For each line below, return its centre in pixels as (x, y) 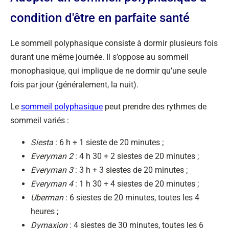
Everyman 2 (52, 156)
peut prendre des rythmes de (155, 107)
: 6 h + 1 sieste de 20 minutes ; (109, 142)
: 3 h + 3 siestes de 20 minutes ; (130, 170)
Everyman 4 (52, 184)
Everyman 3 (52, 170)
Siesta (43, 142)
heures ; (44, 211)
